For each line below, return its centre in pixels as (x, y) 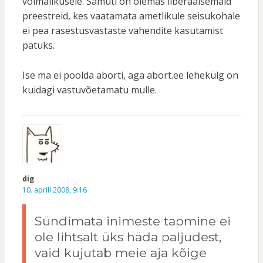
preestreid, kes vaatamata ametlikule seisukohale (131, 16)
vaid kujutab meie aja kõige (120, 253)
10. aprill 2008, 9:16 (54, 190)
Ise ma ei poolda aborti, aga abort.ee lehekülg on (130, 75)
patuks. (38, 45)
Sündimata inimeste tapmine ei (132, 221)
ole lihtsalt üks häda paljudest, (128, 237)
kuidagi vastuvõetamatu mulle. (89, 90)
